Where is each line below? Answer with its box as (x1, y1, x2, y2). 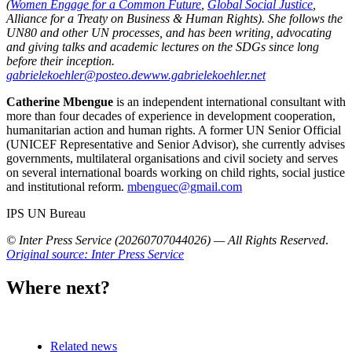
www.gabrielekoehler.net (143, 68, 266, 82)
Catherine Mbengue (6, 94, 113, 108)
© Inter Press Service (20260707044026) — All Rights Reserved (6, 233, 325, 247)
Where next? (6, 277, 110, 298)
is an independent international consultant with (113, 94, 346, 108)
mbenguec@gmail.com (127, 179, 242, 193)
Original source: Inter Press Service (6, 247, 184, 261)
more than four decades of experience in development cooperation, (6, 108, 335, 123)
